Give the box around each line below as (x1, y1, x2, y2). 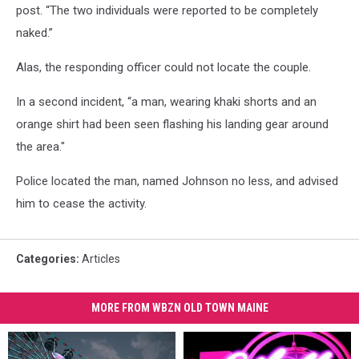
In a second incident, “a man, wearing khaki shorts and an (16, 95, 317, 109)
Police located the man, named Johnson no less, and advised (16, 174, 338, 188)
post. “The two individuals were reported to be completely (16, 3, 318, 18)
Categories (16, 252, 76, 265)
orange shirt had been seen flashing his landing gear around (16, 117, 329, 131)
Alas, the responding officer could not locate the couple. (16, 60, 311, 75)
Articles (82, 252, 120, 265)
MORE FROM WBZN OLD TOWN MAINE (91, 301, 268, 314)
